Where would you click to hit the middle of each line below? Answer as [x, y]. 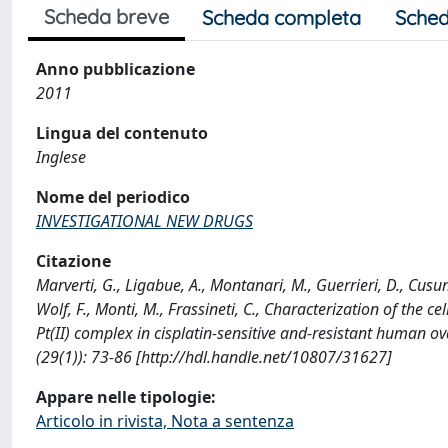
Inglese [61, 157]
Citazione [73, 261]
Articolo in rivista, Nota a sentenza [165, 421]
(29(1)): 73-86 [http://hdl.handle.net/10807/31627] [214, 357]
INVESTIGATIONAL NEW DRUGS [144, 221]
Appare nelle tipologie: [126, 397]
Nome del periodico [113, 197]
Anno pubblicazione [115, 69]
